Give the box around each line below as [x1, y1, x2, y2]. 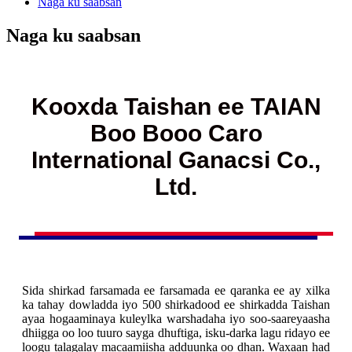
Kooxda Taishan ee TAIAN [31, 93, 321, 119]
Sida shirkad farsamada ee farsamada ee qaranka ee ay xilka [22, 283, 330, 297]
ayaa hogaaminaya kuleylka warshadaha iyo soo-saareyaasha [22, 311, 330, 325]
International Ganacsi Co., [31, 146, 321, 173]
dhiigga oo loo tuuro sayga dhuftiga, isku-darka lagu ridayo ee [22, 325, 330, 339]
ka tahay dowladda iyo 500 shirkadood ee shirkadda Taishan [22, 297, 330, 311]
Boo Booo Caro [90, 119, 262, 146]
